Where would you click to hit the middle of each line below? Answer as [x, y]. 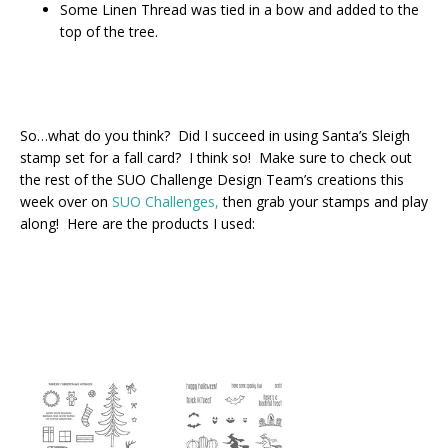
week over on [66, 201]
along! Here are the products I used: [137, 223]
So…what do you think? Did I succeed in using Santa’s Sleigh [215, 135]
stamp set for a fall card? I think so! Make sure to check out [216, 157]
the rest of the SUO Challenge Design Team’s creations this [212, 179]
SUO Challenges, [165, 201]
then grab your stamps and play [323, 201]
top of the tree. [109, 31]
